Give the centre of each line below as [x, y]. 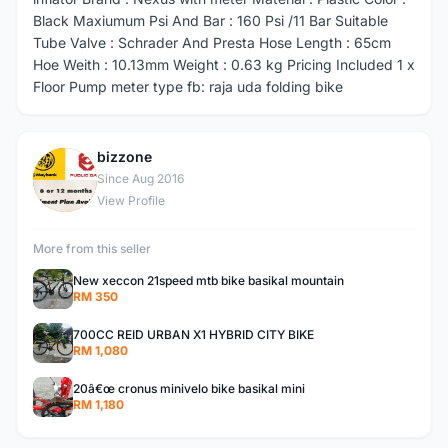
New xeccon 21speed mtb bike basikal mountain [208, 280]
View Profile [131, 200]
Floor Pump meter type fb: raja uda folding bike [188, 86]
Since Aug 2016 [140, 178]
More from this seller [92, 248]
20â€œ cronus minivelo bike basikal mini [189, 388]
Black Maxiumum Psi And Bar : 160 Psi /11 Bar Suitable [210, 20]
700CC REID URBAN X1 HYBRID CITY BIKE [193, 334]
